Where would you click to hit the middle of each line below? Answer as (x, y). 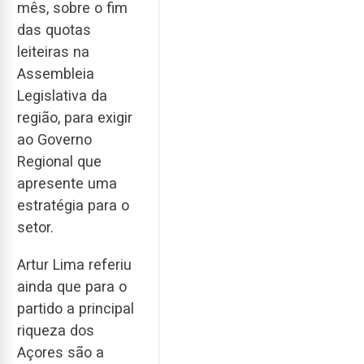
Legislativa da (62, 95)
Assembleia (56, 73)
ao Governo (54, 139)
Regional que (59, 161)
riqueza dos (56, 331)
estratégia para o (73, 205)
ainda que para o (72, 287)
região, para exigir (75, 117)
